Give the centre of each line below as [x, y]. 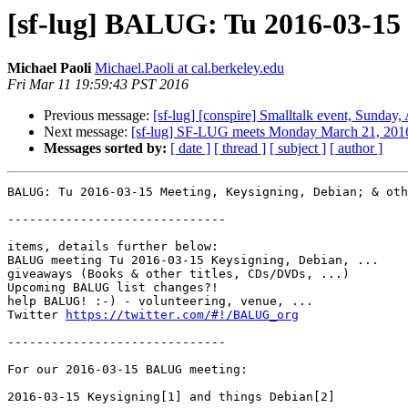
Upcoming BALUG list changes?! [113, 288]
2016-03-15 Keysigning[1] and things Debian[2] [171, 397]
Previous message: [98, 116]
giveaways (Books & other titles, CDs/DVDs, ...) [178, 274]
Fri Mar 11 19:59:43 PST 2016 [98, 85]
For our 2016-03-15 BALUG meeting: [127, 370]
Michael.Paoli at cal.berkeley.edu [189, 68]
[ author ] [356, 148]
